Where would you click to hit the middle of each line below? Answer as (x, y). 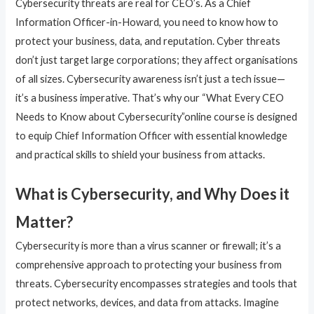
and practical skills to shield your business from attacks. (141, 154)
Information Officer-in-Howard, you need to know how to (147, 22)
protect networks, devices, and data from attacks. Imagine (148, 303)
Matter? (45, 222)
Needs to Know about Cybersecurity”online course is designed (157, 116)
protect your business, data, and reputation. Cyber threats (148, 41)
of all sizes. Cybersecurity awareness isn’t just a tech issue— (151, 78)
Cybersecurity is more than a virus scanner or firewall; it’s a (149, 246)
